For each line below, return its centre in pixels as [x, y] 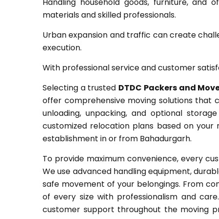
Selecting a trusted [81, 88]
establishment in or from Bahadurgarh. [117, 139]
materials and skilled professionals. [109, 15]
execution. [62, 48]
